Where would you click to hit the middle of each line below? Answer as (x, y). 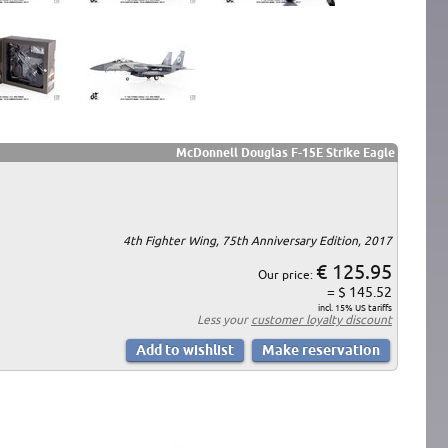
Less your (224, 319)
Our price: (287, 274)
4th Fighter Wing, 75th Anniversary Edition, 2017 (257, 240)
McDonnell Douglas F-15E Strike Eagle (285, 152)
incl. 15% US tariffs (355, 307)
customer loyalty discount (321, 319)
